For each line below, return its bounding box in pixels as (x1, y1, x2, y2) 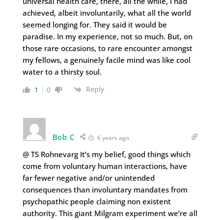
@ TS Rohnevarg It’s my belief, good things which (22, 149, 191, 160)
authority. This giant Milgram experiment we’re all (22, 208, 197, 219)
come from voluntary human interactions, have (22, 161, 187, 171)
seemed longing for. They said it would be (22, 20, 167, 30)
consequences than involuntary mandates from (22, 185, 188, 195)
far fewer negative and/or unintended (22, 173, 155, 183)
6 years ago (96, 134, 130, 142)
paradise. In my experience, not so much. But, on (22, 31, 192, 42)
